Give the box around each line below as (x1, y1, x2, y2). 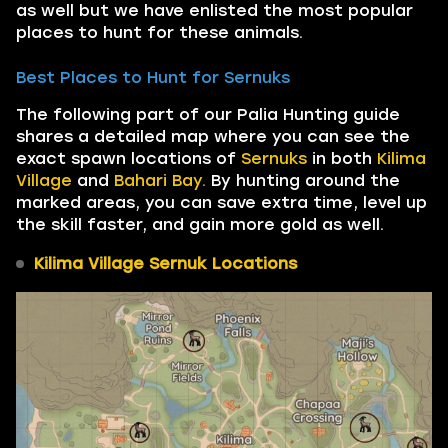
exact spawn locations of (16, 149, 241, 168)
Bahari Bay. (114, 171, 206, 190)
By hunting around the (206, 171, 400, 190)
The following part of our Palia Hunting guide (16, 105, 400, 124)
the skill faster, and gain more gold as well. (16, 215, 384, 234)
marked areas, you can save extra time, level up (16, 193, 427, 212)
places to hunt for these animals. (16, 23, 303, 42)
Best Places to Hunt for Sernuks (16, 68, 290, 87)
